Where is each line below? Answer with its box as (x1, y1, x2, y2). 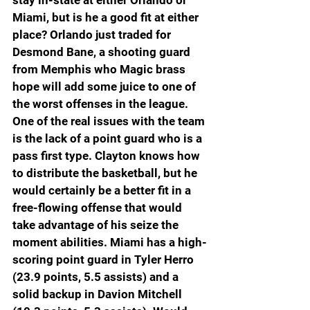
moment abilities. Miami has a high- (12, 235, 207, 250)
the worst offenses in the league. (12, 97, 191, 111)
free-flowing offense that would (12, 201, 185, 215)
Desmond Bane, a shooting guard (12, 45, 193, 60)
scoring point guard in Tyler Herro (12, 253, 197, 267)
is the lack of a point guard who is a (12, 131, 205, 146)
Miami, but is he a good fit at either (12, 10, 201, 25)
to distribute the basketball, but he (12, 166, 200, 181)
